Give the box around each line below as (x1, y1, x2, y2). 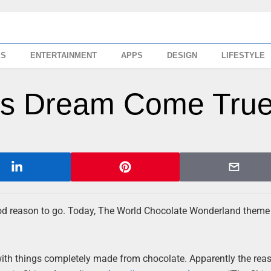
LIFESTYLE (221, 51, 266, 60)
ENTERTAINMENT (30, 51, 97, 60)
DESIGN (167, 51, 198, 60)
